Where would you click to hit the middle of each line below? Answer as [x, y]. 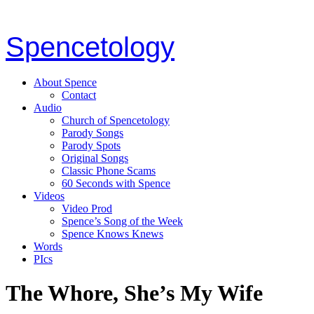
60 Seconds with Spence [116, 183]
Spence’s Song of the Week [122, 221]
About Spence [65, 82]
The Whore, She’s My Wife [134, 293]
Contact [79, 95]
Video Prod [87, 208]
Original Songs [95, 158]
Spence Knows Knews [112, 233]
